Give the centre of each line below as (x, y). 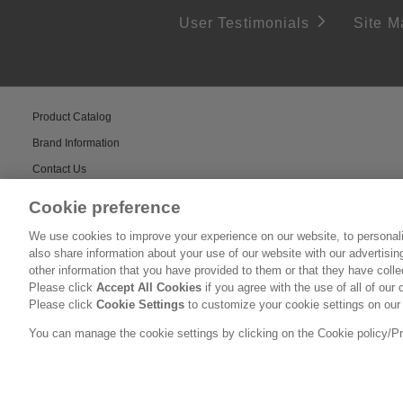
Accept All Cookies (149, 287)
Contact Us (59, 169)
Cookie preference (105, 207)
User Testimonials (244, 22)
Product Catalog (72, 116)
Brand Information (76, 143)
